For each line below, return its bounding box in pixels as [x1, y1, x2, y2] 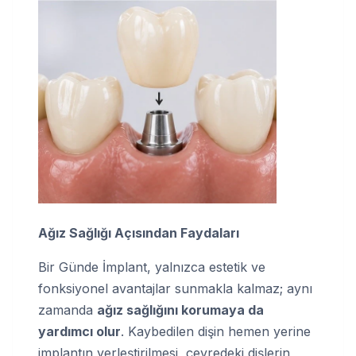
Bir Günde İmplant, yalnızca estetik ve [38, 259, 265, 276]
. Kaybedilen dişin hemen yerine [121, 323, 311, 340]
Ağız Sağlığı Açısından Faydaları [38, 225, 239, 242]
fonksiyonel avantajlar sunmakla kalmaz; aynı [38, 281, 312, 297]
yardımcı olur [38, 323, 121, 340]
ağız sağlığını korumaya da [97, 302, 264, 319]
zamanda [38, 302, 97, 319]
